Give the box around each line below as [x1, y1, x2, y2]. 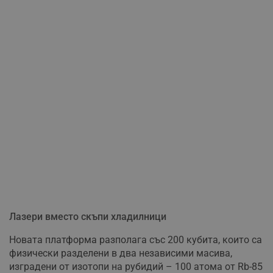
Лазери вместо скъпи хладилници [9, 211, 166, 223]
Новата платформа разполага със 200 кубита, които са [9, 234, 262, 246]
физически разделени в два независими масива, [9, 247, 232, 260]
